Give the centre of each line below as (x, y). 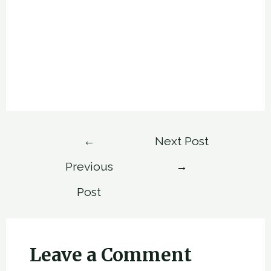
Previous (89, 166)
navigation (69, 157)
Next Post (182, 141)
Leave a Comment (110, 255)
